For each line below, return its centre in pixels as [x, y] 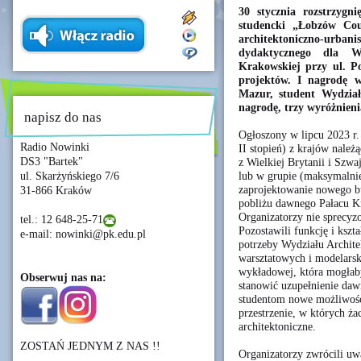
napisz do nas [63, 117]
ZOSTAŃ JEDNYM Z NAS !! [90, 346]
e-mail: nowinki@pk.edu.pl [83, 234]
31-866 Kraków [56, 191]
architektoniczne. [277, 326]
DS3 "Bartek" [52, 162]
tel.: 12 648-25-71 [62, 220]
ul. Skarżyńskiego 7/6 [70, 176]
